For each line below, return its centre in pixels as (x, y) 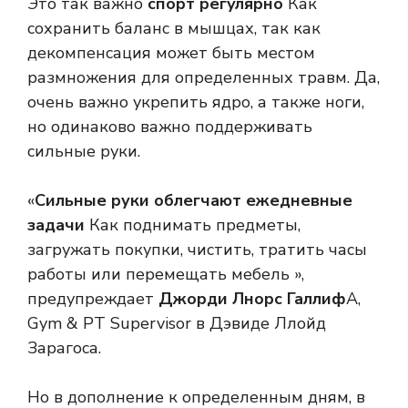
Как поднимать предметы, (193, 225)
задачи (56, 225)
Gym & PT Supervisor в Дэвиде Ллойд (177, 324)
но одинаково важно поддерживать (170, 127)
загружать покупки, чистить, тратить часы (197, 250)
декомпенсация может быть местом (171, 53)
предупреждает (93, 299)
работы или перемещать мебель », (166, 275)
